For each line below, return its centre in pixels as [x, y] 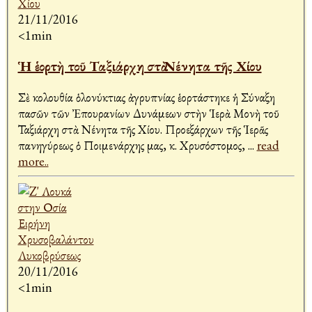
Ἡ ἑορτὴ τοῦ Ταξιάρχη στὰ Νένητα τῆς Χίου [140, 67]
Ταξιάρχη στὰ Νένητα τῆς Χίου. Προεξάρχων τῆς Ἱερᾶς [143, 130]
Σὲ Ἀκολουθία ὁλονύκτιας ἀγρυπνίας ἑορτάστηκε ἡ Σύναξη [146, 97]
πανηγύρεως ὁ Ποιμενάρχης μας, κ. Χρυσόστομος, [133, 146]
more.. [33, 162]
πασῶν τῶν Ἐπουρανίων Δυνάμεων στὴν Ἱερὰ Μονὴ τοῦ [148, 114]
